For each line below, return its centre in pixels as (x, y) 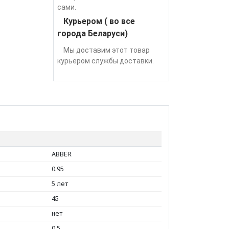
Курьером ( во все (99, 21)
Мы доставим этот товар (104, 50)
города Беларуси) (93, 33)
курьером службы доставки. (106, 61)
